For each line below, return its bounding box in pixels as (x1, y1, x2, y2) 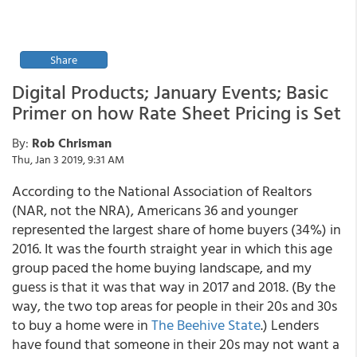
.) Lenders (261, 314, 319, 335)
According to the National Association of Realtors (12, 180, 312, 202)
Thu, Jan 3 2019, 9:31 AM (12, 151, 124, 167)
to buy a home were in (12, 314, 151, 335)
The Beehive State (151, 314, 261, 335)
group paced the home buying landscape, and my (12, 257, 312, 278)
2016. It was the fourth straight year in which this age (12, 237, 332, 259)
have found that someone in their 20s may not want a (12, 333, 339, 355)
